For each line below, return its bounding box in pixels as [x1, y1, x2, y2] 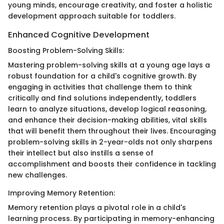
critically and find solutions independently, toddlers [8, 92, 196, 103]
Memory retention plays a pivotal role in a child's [8, 202, 186, 212]
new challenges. [8, 169, 67, 180]
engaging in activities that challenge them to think [8, 81, 192, 92]
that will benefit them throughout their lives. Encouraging [8, 125, 216, 136]
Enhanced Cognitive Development [8, 28, 149, 40]
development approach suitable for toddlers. [8, 10, 175, 21]
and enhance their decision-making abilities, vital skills [8, 114, 207, 125]
